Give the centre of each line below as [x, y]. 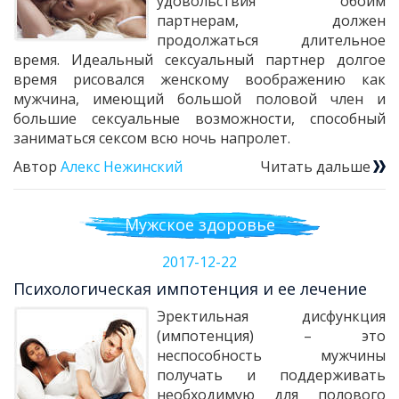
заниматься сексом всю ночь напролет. [152, 138]
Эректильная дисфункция [271, 316]
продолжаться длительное [271, 40]
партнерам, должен [271, 20]
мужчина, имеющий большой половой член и [199, 98]
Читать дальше [316, 166]
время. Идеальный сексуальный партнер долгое [199, 59]
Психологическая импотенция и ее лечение [190, 289]
